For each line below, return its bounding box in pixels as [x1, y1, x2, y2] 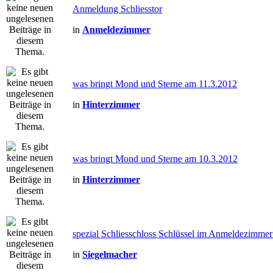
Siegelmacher [82, 249, 137, 260]
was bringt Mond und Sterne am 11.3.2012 [73, 79, 237, 89]
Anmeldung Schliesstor [73, 4, 162, 14]
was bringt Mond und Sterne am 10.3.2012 [73, 154, 238, 164]
